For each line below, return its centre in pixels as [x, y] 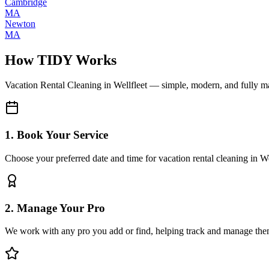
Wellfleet [130, 85]
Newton [20, 23]
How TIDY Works [61, 60]
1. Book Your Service [56, 135]
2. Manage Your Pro [55, 208]
